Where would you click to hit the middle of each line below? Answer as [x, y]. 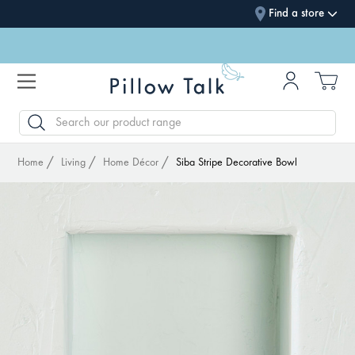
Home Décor [131, 163]
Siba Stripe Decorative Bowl [237, 163]
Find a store [296, 13]
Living [74, 163]
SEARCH [36, 118]
